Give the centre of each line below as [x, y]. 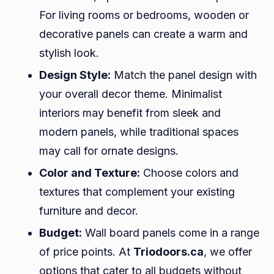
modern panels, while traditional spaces [139, 132]
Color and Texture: [90, 173]
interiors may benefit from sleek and [130, 113]
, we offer [228, 252]
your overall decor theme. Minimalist [131, 94]
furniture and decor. [89, 211]
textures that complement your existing [137, 192]
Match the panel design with [184, 75]
